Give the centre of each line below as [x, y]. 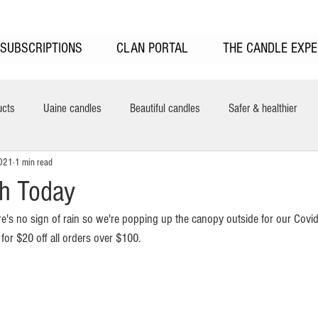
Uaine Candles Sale [124, 165]
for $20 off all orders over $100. [72, 238]
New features [29, 165]
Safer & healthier [263, 108]
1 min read [34, 162]
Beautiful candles [165, 108]
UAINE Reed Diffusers [237, 165]
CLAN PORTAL [153, 48]
